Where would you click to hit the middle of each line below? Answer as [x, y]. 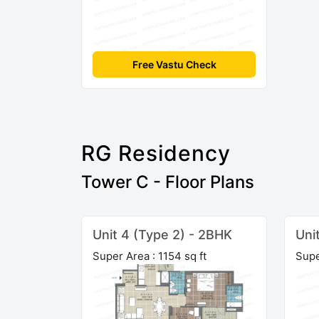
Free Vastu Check [174, 64]
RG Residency [156, 153]
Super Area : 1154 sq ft [150, 256]
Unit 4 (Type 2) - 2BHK [162, 234]
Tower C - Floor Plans [168, 182]
